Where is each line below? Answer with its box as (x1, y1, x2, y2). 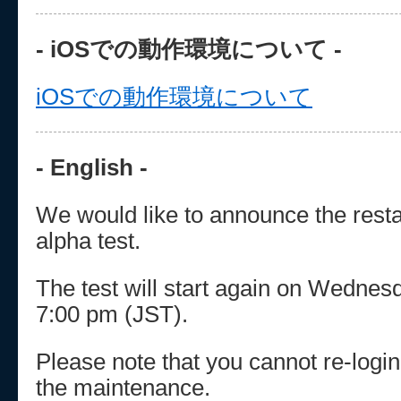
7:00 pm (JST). (36, 302, 188, 327)
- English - (36, 155, 148, 180)
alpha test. (36, 228, 141, 253)
